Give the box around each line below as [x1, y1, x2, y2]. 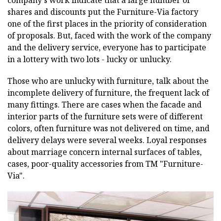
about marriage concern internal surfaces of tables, [7, 146, 202, 157]
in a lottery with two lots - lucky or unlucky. [7, 53, 172, 65]
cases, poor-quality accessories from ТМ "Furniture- [7, 158, 203, 169]
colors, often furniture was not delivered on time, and [7, 122, 210, 134]
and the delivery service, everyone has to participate [7, 41, 206, 53]
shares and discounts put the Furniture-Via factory [7, 6, 198, 17]
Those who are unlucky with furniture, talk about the [7, 75, 209, 86]
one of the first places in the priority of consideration [7, 18, 207, 29]
